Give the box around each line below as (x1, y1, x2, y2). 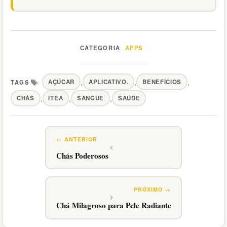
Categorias (79, 47, 115, 57)
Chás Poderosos (56, 149, 108, 161)
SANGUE (77, 94, 104, 103)
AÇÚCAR (48, 77, 75, 86)
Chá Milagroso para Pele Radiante (56, 200, 171, 211)
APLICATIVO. (88, 77, 129, 86)
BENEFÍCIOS (142, 77, 182, 86)
